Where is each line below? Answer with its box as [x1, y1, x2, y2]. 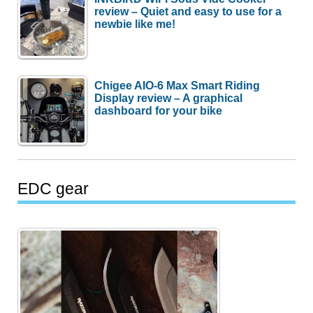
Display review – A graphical [94, 91, 243, 104]
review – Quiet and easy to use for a [94, 4, 282, 17]
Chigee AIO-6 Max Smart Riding [94, 78, 261, 92]
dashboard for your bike [94, 103, 223, 117]
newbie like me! [94, 17, 176, 30]
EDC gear [17, 180, 89, 198]
